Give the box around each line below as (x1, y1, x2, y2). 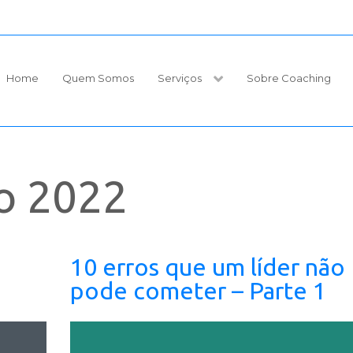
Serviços (157, 71, 202, 84)
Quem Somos (61, 71, 134, 84)
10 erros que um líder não (70, 254, 345, 281)
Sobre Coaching (246, 71, 331, 84)
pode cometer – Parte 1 (70, 277, 326, 305)
